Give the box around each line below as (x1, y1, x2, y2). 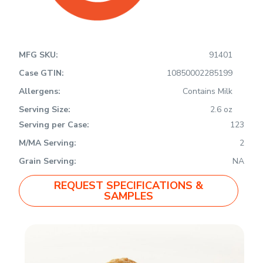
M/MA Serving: (19, 137, 77, 149)
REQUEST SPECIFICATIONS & (54, 178, 203, 193)
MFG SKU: (19, 49, 61, 61)
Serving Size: (19, 104, 71, 116)
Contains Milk (182, 86, 232, 97)
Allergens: (19, 86, 63, 97)
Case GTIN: (19, 68, 67, 79)
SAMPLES (104, 189, 153, 204)
